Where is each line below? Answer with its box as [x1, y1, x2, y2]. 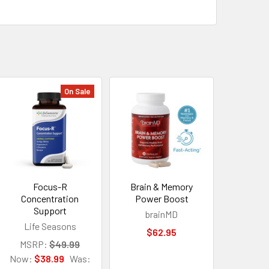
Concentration [21, 192, 79, 204]
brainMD [145, 208, 178, 220]
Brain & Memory [130, 180, 193, 192]
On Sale [64, 86, 91, 96]
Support [33, 204, 67, 216]
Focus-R [32, 180, 67, 192]
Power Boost [134, 192, 189, 204]
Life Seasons [23, 220, 76, 232]
